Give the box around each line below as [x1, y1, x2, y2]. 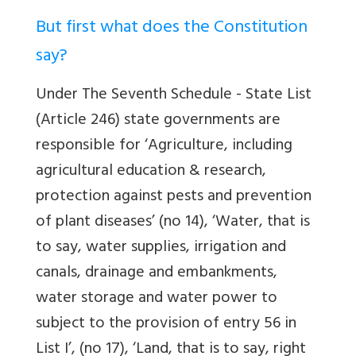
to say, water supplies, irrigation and [36, 233, 286, 263]
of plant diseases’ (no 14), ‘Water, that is [36, 207, 310, 238]
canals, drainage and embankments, [36, 258, 277, 288]
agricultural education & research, [36, 157, 266, 187]
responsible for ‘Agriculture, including [36, 131, 292, 161]
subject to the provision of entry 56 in [36, 309, 296, 339]
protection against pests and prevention [36, 182, 311, 212]
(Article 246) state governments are [36, 106, 281, 136]
